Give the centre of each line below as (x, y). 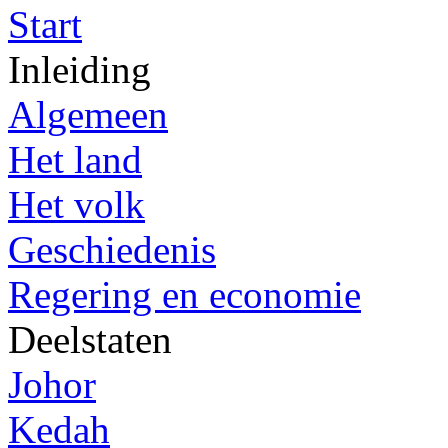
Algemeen (88, 114)
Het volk (76, 204)
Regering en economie (184, 294)
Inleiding (79, 69)
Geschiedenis (112, 249)
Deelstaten (90, 339)
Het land (75, 159)
